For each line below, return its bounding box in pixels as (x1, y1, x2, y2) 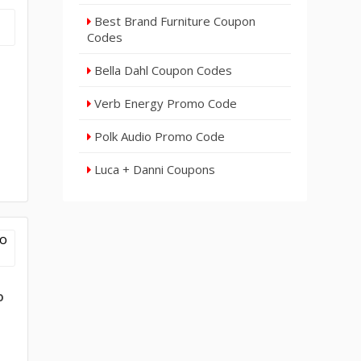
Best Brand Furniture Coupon (91, 13, 256, 29)
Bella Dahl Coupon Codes (91, 62, 233, 78)
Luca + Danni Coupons (91, 161, 216, 177)
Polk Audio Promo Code (91, 128, 226, 144)
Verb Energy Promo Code (91, 95, 238, 111)
